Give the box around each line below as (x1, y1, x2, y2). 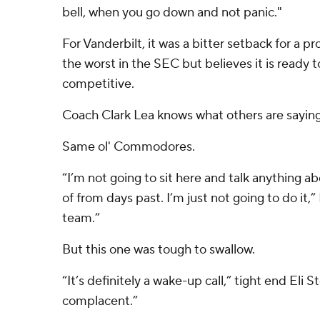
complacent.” (62, 293, 138, 309)
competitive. (62, 76, 134, 92)
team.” (62, 210, 100, 226)
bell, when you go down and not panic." (62, 4, 282, 21)
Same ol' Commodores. (62, 139, 195, 155)
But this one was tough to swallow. (62, 241, 255, 258)
